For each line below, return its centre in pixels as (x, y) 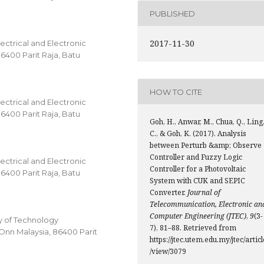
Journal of (204, 192)
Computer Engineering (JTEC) (198, 216)
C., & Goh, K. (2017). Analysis (198, 133)
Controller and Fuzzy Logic (196, 157)
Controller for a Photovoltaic (198, 169)
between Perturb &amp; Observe (206, 145)
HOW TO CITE (176, 92)
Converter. (169, 192)
